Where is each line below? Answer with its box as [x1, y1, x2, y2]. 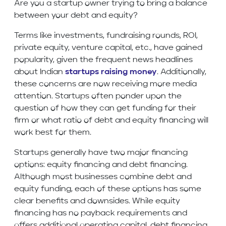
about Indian [14, 68, 65, 77]
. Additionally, [157, 68, 206, 77]
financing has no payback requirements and [14, 209, 187, 218]
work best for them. [14, 129, 91, 137]
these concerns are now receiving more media [14, 80, 197, 89]
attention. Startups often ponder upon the [14, 92, 182, 101]
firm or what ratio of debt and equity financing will [14, 117, 208, 125]
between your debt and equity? [14, 12, 138, 20]
